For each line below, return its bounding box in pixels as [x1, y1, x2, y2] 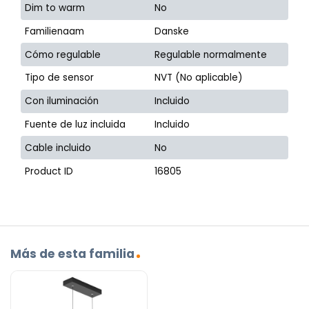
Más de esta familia [10, 245, 134, 262]
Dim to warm [25, 1, 86, 15]
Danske [154, 24, 190, 38]
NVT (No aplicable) [154, 71, 243, 85]
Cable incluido [25, 141, 92, 154]
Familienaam [25, 24, 85, 38]
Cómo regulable [25, 48, 101, 61]
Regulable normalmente [154, 48, 268, 61]
